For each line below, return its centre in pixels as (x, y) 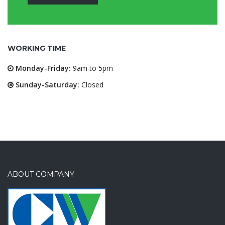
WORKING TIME (37, 48)
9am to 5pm (92, 68)
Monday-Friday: (42, 68)
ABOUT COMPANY (41, 174)
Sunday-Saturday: (46, 84)
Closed (91, 84)
